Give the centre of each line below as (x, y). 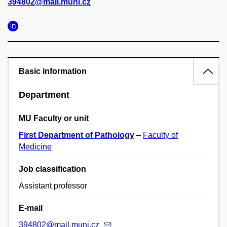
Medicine (35, 147)
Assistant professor (53, 186)
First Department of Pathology (77, 135)
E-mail (31, 208)
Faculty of (160, 135)
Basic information (53, 71)
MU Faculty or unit (54, 119)
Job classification (52, 169)
